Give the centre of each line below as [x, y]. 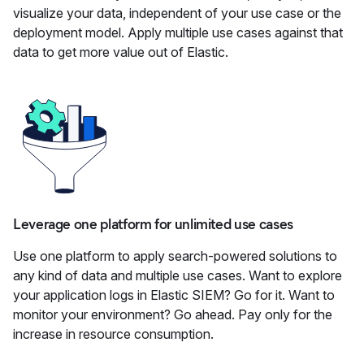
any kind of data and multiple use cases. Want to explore [178, 275]
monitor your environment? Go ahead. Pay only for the [173, 314]
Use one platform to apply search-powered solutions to [175, 256]
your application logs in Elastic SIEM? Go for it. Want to [174, 295]
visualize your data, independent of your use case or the [177, 13]
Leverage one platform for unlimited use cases [153, 224]
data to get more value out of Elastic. [121, 52]
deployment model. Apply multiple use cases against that [178, 32]
